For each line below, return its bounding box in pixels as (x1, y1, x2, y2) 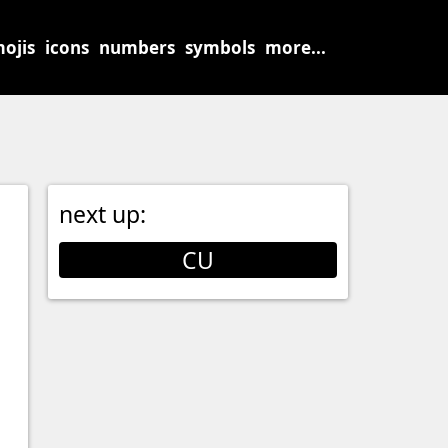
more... (265, 36, 326, 59)
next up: (59, 198, 146, 230)
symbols (185, 36, 255, 59)
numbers (99, 36, 175, 59)
